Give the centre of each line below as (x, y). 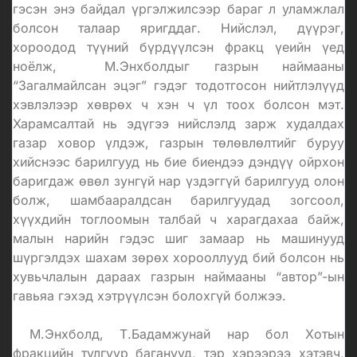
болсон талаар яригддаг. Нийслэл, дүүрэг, (178, 27)
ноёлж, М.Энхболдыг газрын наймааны (178, 66)
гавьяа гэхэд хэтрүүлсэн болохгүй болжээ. (149, 295)
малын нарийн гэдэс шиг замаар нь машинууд (178, 238)
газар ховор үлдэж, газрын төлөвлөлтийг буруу (178, 142)
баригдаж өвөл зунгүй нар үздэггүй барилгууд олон (178, 180)
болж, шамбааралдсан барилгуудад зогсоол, (178, 200)
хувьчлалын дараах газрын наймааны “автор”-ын (178, 276)
